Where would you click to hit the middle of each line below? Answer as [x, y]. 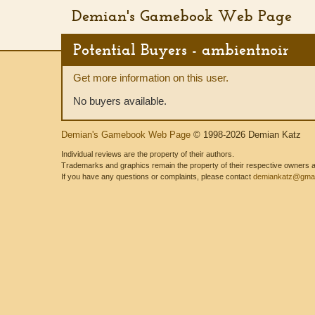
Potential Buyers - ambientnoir [181, 49]
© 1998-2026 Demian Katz [246, 135]
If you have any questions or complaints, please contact [157, 176]
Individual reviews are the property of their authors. [148, 154]
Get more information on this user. [151, 78]
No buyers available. [120, 101]
